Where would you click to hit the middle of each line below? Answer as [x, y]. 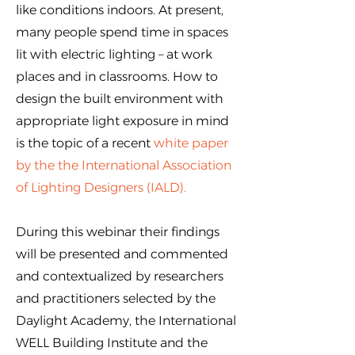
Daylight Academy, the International [126, 321]
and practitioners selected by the [116, 298]
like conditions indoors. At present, [120, 10]
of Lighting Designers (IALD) [100, 187]
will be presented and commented [122, 254]
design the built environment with [120, 99]
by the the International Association [124, 165]
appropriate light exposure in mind [122, 121]
